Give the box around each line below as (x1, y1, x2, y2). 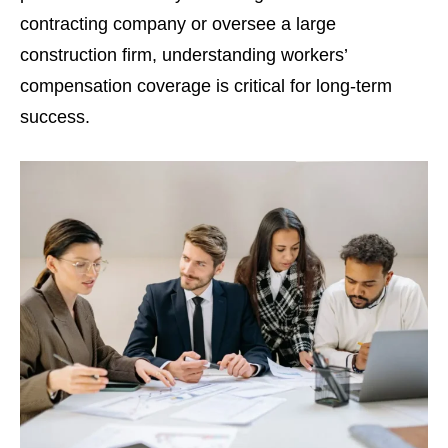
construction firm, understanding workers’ (20, 45, 347, 65)
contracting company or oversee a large (20, 14, 336, 34)
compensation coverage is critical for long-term (20, 76, 392, 96)
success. (20, 107, 90, 127)
